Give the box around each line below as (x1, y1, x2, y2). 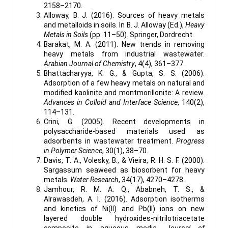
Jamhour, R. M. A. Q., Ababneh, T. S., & (44, 185, 205, 193)
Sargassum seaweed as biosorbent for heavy (44, 165, 205, 174)
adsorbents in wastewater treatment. (44, 136, 176, 145)
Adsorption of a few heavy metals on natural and (44, 78, 205, 87)
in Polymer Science (44, 146, 102, 155)
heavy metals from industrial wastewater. (44, 49, 205, 58)
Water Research (70, 175, 119, 184)
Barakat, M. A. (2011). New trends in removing (44, 40, 205, 48)
